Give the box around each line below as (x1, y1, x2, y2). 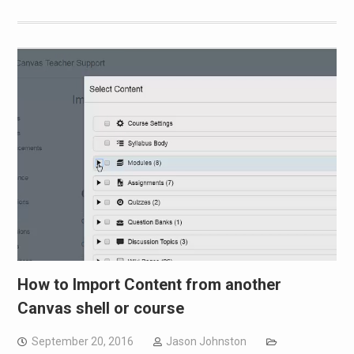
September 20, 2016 (31, 334, 134, 348)
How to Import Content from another (17, 274, 281, 294)
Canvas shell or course (17, 298, 184, 318)
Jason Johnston (165, 334, 247, 348)
